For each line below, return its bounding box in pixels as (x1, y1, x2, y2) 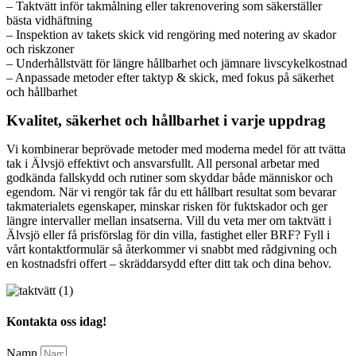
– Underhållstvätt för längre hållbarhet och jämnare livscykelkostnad (6, 56, 347, 70)
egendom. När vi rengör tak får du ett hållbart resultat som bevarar (6, 184, 336, 199)
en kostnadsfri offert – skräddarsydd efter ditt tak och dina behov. (6, 256, 331, 270)
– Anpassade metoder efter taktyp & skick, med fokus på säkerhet (6, 70, 334, 84)
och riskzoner (6, 41, 74, 56)
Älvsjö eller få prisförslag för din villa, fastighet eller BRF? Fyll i (6, 227, 330, 242)
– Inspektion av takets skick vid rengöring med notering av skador (6, 27, 336, 41)
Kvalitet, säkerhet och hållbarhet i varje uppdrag (6, 111, 326, 129)
